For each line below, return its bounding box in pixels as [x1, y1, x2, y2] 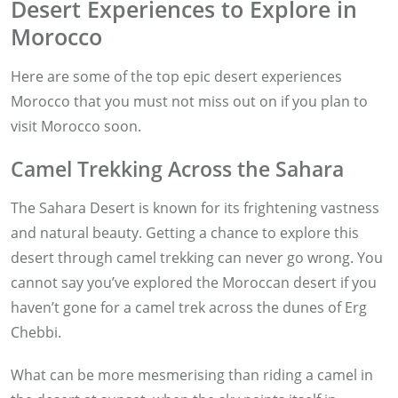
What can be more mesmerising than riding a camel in [11, 364, 373, 385]
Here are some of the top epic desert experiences [11, 66, 342, 86]
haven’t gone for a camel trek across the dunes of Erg [11, 297, 367, 317]
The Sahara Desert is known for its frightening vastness [11, 197, 379, 218]
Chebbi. [11, 322, 65, 342]
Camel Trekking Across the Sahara [11, 154, 344, 183]
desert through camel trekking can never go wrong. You [11, 247, 383, 267]
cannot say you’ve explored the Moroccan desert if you [11, 272, 377, 292]
